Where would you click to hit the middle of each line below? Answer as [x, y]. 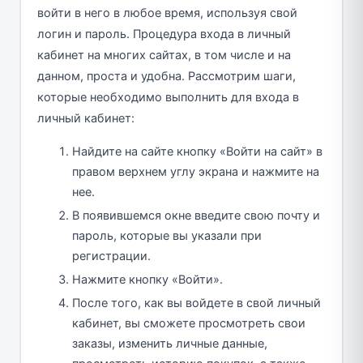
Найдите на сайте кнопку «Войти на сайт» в [197, 152]
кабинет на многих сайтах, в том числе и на [164, 56]
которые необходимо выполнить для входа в [168, 98]
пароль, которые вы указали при [167, 236]
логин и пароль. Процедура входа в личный [164, 34]
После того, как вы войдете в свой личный [196, 303]
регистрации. [111, 256]
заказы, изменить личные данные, [170, 344]
